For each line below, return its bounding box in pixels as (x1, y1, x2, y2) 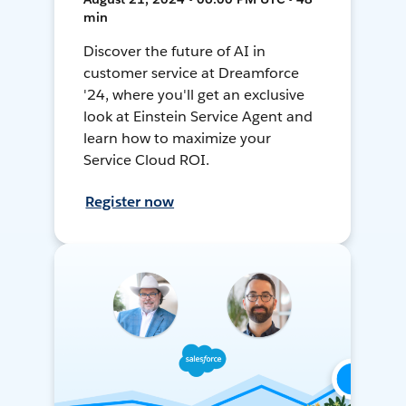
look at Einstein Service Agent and (83, 107, 313, 127)
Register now (85, 192, 175, 212)
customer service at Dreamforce (83, 63, 299, 83)
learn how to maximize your (83, 129, 271, 149)
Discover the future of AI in (83, 42, 266, 62)
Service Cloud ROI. (83, 150, 210, 170)
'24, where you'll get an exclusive (83, 85, 304, 105)
